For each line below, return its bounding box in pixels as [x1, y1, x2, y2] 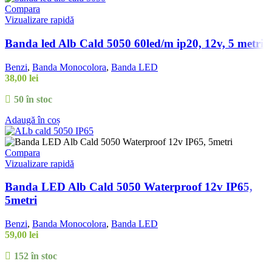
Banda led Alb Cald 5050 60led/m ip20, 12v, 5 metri [5, 36, 263, 50]
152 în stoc [13, 251, 57, 262]
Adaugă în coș [5, 114, 60, 125]
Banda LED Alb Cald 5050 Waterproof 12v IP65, [5, 180, 253, 194]
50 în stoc [13, 93, 52, 104]
